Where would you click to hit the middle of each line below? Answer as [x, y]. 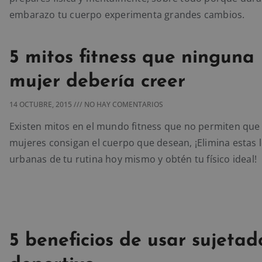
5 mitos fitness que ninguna [132, 58]
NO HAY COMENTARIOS [123, 104]
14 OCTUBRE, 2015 [42, 104]
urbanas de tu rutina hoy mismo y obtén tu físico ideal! [133, 159]
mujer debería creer [97, 82]
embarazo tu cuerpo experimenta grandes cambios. [127, 14]
